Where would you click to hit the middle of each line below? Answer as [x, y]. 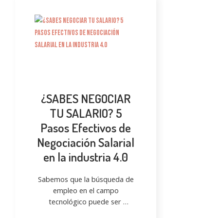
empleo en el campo [86, 191]
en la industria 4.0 [86, 157]
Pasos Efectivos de [86, 128]
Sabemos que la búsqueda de [86, 179]
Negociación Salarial [86, 142]
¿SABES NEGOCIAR [86, 99]
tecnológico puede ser [86, 202]
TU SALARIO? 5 [86, 113]
